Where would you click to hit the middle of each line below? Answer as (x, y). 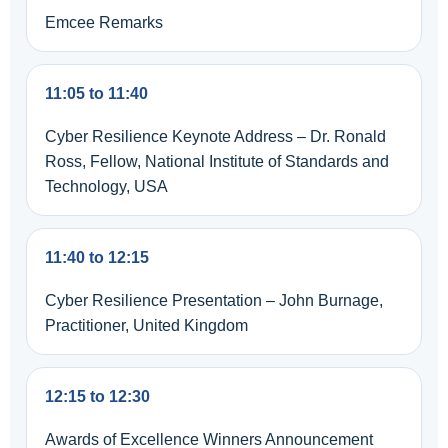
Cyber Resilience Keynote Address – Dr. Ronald (215, 136)
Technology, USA (106, 186)
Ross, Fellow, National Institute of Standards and (217, 161)
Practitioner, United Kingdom (146, 325)
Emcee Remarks (104, 22)
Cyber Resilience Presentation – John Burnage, (214, 300)
